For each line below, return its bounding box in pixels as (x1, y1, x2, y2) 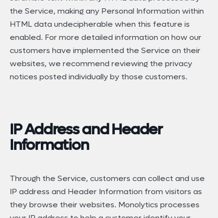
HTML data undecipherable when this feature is (10, 19, 190, 30)
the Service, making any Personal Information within (10, 6, 204, 17)
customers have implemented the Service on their (10, 45, 200, 56)
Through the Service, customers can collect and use (10, 173, 205, 183)
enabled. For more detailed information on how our (10, 32, 201, 43)
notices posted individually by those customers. (10, 72, 187, 82)
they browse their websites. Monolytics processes (10, 200, 200, 210)
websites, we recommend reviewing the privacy (10, 58, 192, 69)
